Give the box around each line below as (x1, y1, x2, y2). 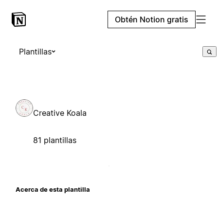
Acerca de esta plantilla (16, 185, 90, 193)
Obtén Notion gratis (115, 15, 188, 24)
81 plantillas (33, 135, 76, 145)
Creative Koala (33, 108, 87, 118)
